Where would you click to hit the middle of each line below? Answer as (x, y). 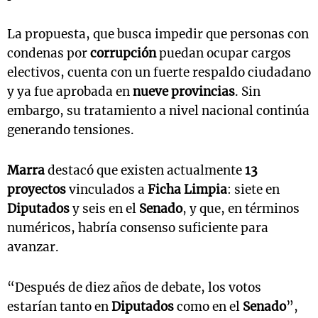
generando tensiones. (71, 130)
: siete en (253, 190)
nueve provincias (184, 92)
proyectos (37, 190)
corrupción (123, 54)
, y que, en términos (241, 209)
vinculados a (107, 190)
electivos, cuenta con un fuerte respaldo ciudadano (159, 73)
